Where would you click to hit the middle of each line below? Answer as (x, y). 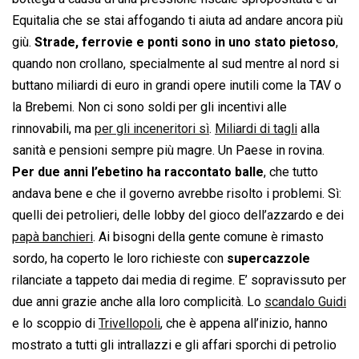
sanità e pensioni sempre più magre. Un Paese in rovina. (168, 151)
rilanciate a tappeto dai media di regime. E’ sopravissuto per (179, 280)
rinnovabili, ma (53, 129)
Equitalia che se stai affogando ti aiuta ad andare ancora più (177, 21)
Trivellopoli (129, 324)
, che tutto (291, 172)
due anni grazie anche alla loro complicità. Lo (138, 302)
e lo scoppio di (55, 324)
